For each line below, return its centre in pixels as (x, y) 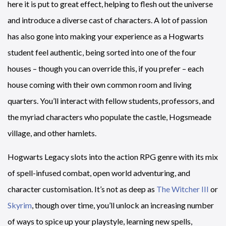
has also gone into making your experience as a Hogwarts (106, 36)
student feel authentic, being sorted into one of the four (102, 52)
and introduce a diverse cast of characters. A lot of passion (107, 20)
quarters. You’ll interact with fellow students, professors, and (111, 100)
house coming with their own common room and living (100, 84)
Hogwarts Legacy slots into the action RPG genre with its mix (113, 156)
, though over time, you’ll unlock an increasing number (123, 205)
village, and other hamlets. (52, 133)
